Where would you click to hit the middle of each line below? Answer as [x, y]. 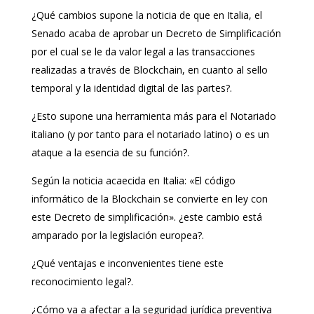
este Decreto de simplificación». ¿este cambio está [146, 217]
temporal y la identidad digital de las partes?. [131, 88]
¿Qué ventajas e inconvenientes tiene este [127, 263]
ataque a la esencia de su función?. [110, 152]
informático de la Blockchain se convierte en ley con [149, 198]
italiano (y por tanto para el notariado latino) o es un [150, 134]
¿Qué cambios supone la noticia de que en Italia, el [146, 15]
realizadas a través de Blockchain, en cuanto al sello [149, 69]
